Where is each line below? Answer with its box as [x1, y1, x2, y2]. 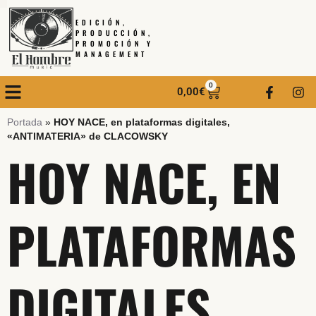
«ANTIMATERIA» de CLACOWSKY [7, 130, 168, 142]
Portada [7, 116, 42, 128]
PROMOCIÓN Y [75, 38, 154, 49]
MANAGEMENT [75, 49, 147, 60]
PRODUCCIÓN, [75, 28, 153, 39]
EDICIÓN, [75, 17, 128, 28]
